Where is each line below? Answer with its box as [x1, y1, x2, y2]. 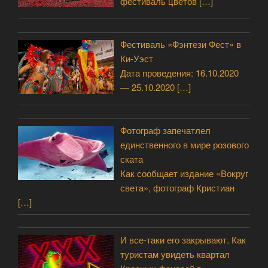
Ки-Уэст [120, 52, 154, 65]
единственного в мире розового [120, 138, 249, 151]
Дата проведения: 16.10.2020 [120, 66, 239, 80]
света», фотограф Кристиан [120, 181, 235, 194]
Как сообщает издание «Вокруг [120, 167, 249, 180]
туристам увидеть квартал [120, 247, 230, 260]
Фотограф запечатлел [120, 124, 211, 137]
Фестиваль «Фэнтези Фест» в [120, 38, 242, 51]
